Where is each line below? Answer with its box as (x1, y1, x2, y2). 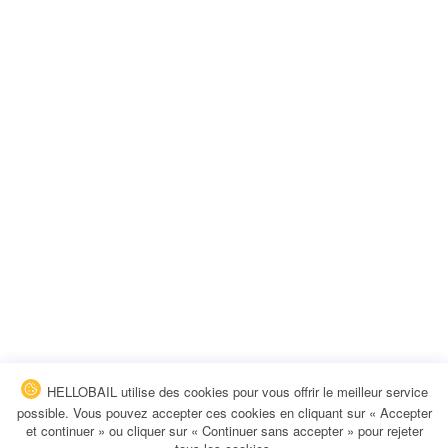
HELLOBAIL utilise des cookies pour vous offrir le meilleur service (42, 382, 428, 402)
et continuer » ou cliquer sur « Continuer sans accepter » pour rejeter (25, 421, 423, 440)
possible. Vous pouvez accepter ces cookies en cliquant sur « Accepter (16, 403, 432, 422)
